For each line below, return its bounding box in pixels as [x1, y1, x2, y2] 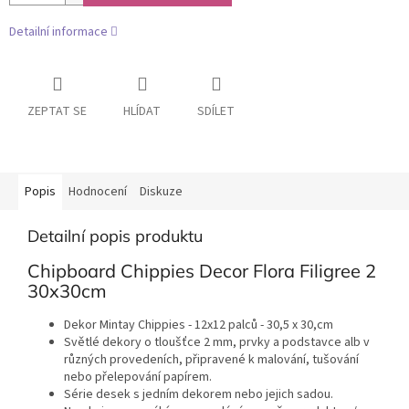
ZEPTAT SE [27, 102, 87, 121]
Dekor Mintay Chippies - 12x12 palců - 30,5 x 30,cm [64, 315, 333, 334]
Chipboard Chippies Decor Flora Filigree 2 [27, 259, 376, 283]
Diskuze [140, 183, 183, 202]
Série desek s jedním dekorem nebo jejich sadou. [64, 384, 333, 404]
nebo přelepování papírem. [64, 367, 212, 386]
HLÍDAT [123, 102, 161, 121]
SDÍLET [197, 102, 235, 121]
